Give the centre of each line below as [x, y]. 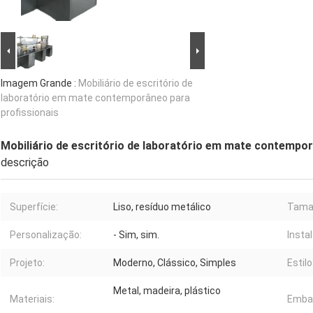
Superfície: [34, 207]
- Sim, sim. [136, 235]
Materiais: [32, 299]
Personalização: [46, 235]
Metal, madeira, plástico [167, 291]
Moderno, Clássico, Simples [175, 263]
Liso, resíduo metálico [162, 207]
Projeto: [27, 263]
